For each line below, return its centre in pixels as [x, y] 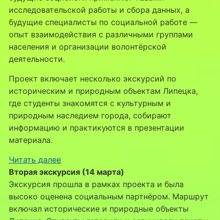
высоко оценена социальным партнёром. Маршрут [109, 197]
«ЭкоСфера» [84, 208]
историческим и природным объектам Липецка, [103, 91]
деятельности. [37, 59]
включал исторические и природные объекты [98, 209]
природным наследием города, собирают [90, 116]
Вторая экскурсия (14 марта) [66, 172]
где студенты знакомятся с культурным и [90, 103]
